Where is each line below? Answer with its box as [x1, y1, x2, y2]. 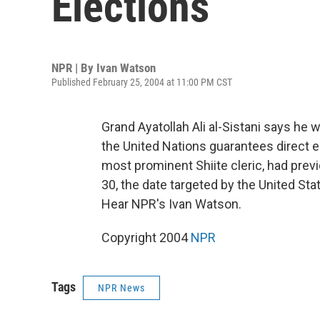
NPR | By [51, 61, 96, 75]
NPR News [98, 282, 145, 294]
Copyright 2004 [101, 230, 191, 245]
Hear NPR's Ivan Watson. [101, 196, 241, 211]
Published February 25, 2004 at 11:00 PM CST [51, 76, 232, 88]
